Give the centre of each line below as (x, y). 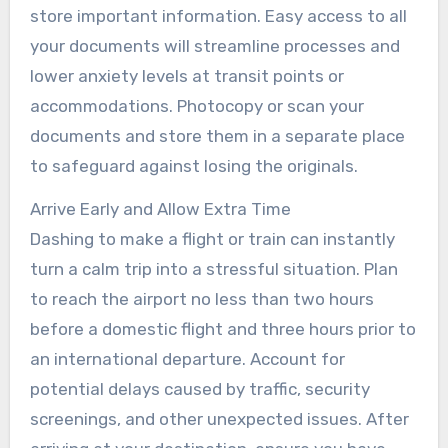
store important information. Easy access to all (218, 15)
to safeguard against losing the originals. (193, 165)
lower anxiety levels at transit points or (186, 75)
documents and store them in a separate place (217, 135)
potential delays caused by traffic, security (199, 388)
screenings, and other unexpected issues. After (219, 418)
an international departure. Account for (187, 358)
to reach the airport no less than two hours (201, 298)
